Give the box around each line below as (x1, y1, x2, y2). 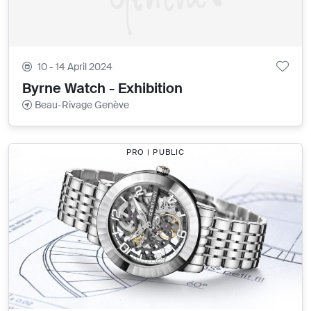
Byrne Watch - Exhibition (22, 78, 183, 97)
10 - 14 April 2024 (37, 60, 113, 73)
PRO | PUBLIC (126, 147, 185, 158)
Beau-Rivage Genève (35, 98, 130, 111)
